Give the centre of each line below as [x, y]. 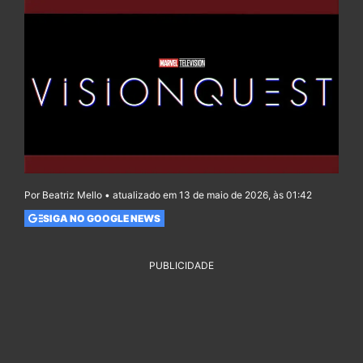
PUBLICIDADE [181, 266]
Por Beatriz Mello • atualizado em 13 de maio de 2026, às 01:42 [168, 195]
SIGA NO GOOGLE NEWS [101, 218]
